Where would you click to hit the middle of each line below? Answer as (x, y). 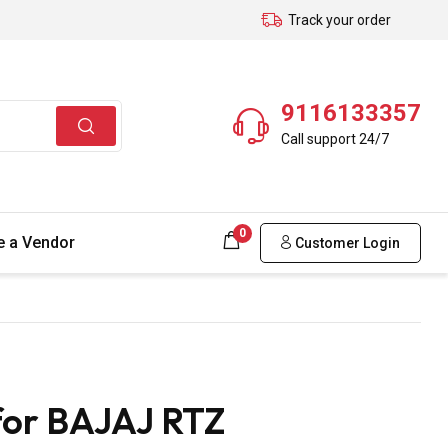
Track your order (339, 20)
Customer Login (346, 242)
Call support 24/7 (335, 138)
